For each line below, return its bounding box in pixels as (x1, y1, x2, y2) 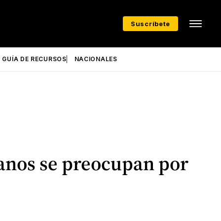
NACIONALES (74, 55, 117, 63)
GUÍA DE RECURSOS (2, 55, 67, 63)
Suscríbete (131, 20, 170, 28)
